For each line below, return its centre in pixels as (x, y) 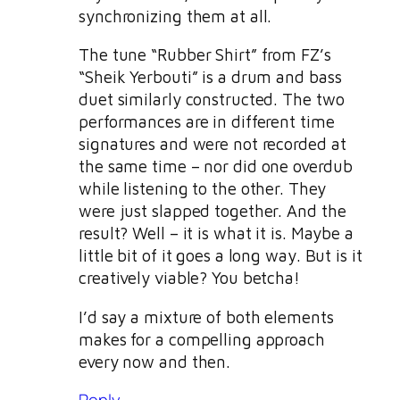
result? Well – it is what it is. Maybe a (216, 233)
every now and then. (155, 361)
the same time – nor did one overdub (216, 167)
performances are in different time (207, 122)
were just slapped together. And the (212, 211)
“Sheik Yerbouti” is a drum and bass (210, 77)
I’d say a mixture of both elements (206, 317)
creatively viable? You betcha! (189, 278)
